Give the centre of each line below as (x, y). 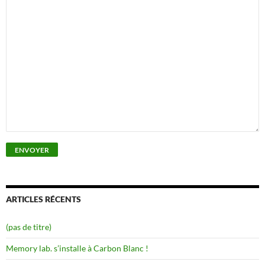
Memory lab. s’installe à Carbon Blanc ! (77, 248)
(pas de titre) (29, 227)
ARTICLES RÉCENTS (43, 199)
